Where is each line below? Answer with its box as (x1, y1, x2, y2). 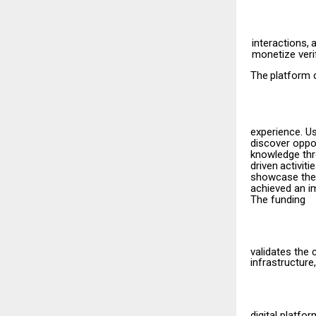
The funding (250, 193, 305, 206)
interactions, (251, 36, 309, 49)
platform (270, 68, 311, 82)
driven (250, 159, 278, 172)
